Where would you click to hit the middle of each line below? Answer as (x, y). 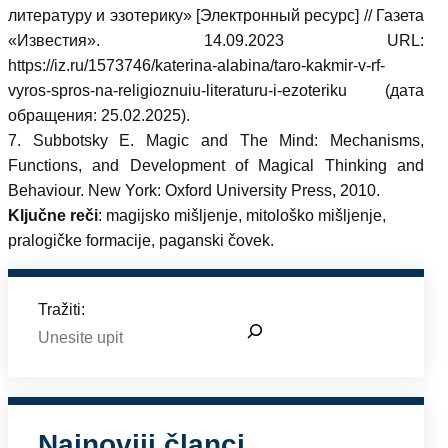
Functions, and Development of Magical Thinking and (216, 165)
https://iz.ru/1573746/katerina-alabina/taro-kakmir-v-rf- (196, 65)
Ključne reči (53, 215)
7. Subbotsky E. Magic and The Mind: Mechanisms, (216, 140)
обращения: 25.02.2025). (99, 115)
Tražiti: (61, 309)
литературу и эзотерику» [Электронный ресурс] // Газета (216, 15)
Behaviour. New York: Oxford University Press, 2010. (194, 190)
